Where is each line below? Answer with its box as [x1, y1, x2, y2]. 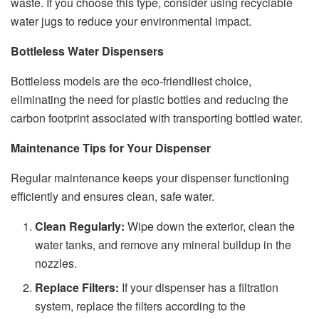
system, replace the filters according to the [35, 298, 246, 315]
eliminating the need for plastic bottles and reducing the [11, 91, 288, 108]
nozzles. [35, 255, 78, 272]
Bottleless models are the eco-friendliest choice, [11, 73, 251, 90]
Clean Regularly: [35, 218, 125, 235]
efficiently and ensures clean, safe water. [11, 188, 214, 205]
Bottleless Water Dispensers [11, 43, 164, 60]
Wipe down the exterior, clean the [125, 218, 296, 235]
